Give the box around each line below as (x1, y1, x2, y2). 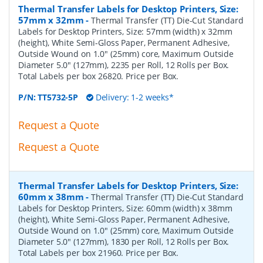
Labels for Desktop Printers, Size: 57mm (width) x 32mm (18, 26, 232, 38)
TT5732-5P (38, 92, 79, 103)
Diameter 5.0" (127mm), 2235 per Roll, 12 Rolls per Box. (18, 59, 230, 71)
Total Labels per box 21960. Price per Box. (18, 247, 179, 259)
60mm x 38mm (18, 191, 84, 203)
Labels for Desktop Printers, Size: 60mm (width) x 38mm (18, 203, 232, 214)
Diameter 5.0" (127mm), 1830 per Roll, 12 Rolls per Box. (18, 236, 230, 248)
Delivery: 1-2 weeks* (93, 92, 174, 103)
